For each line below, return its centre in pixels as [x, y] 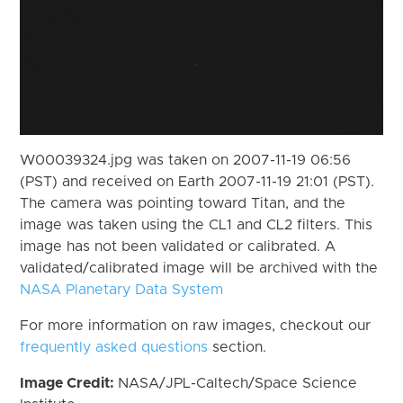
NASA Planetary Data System [122, 289]
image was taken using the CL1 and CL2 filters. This [197, 224]
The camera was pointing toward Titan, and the [183, 203]
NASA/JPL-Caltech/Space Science [238, 383]
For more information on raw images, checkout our [196, 325]
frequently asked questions [114, 347]
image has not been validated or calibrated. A [178, 246]
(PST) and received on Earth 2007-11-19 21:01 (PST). [197, 181]
